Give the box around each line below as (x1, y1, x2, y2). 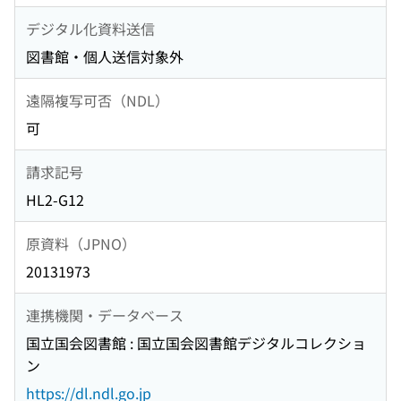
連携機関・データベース (26, 303, 183, 326)
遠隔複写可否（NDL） (26, 89, 169, 111)
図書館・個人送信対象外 (26, 46, 183, 68)
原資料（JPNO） (26, 232, 136, 254)
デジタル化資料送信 (26, 17, 155, 39)
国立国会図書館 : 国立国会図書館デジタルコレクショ (26, 332, 366, 354)
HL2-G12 (26, 189, 84, 211)
